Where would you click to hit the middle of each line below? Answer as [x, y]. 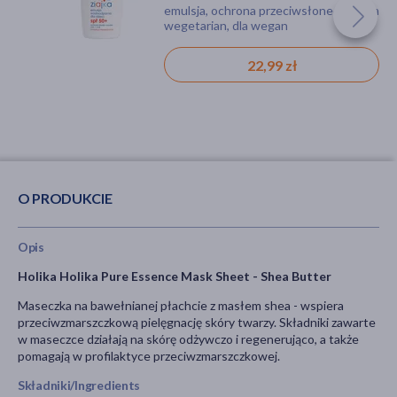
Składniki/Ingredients [79, 385]
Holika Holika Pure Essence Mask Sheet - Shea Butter [175, 276]
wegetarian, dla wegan [226, 26]
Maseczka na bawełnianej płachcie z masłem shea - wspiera [181, 305]
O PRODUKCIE [65, 198]
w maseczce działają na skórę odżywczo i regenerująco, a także [188, 339]
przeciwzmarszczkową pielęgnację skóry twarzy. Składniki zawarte [197, 322]
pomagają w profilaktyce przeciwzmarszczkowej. [149, 355]
